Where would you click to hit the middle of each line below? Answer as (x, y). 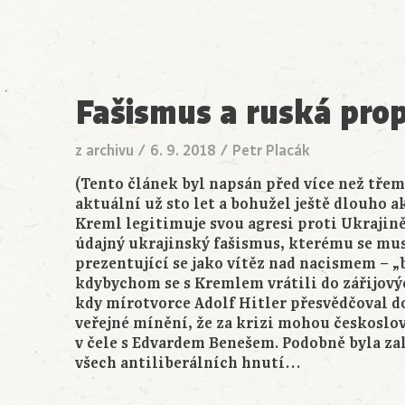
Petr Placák (272, 151)
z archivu (105, 151)
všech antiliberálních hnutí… (188, 363)
